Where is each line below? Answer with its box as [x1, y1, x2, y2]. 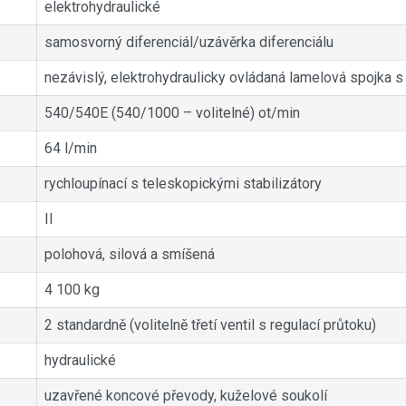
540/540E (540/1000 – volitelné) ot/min [43, 104, 300, 122]
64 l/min [43, 140, 97, 158]
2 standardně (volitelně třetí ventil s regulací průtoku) [43, 316, 380, 334]
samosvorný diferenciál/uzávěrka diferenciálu [43, 34, 337, 52]
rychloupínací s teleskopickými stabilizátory [43, 175, 329, 193]
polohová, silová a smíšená [43, 246, 218, 264]
